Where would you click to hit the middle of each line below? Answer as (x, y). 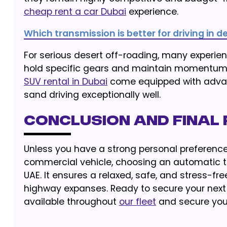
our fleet (137, 202)
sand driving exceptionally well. (92, 95)
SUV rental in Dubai (65, 82)
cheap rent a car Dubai (75, 12)
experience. (152, 12)
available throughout (71, 202)
